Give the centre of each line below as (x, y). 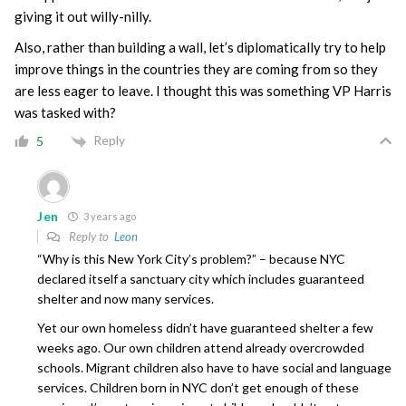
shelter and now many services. (126, 298)
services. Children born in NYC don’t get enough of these (198, 387)
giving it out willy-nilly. (83, 17)
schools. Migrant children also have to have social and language (214, 367)
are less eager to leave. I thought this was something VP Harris (203, 91)
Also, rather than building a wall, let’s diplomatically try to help (200, 48)
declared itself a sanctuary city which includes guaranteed (201, 278)
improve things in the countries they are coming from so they (196, 69)
